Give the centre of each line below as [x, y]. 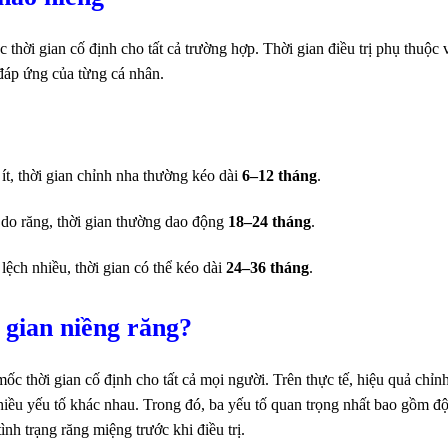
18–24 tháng [269, 222]
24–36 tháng [267, 268]
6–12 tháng [279, 176]
